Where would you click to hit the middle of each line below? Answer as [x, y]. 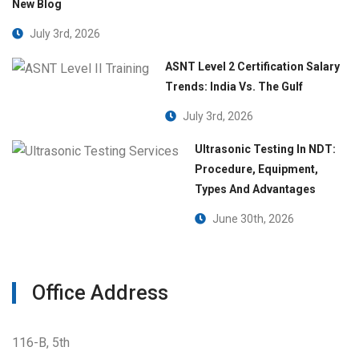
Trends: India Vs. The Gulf [234, 86]
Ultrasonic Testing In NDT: [265, 149]
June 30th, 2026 [252, 218]
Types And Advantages [255, 189]
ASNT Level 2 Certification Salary [252, 66]
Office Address [100, 292]
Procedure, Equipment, [256, 169]
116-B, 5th [41, 342]
